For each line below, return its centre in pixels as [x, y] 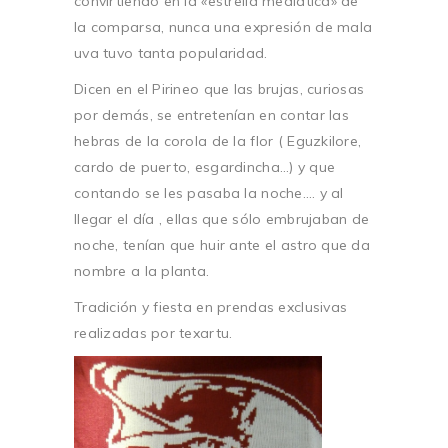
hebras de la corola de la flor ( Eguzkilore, [218, 140]
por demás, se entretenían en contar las [211, 114]
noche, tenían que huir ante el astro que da [222, 244]
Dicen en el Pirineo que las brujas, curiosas [219, 88]
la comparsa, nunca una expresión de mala [223, 26]
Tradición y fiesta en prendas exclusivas [211, 306]
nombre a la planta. [142, 270]
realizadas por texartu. [153, 332]
